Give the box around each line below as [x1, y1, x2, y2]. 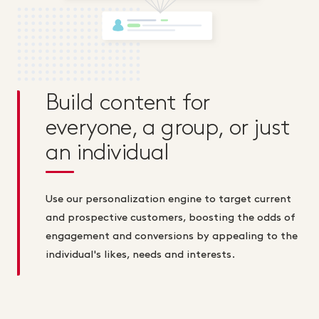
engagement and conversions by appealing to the [46, 231, 298, 241]
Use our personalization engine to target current [46, 194, 291, 204]
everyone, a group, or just [46, 117, 291, 138]
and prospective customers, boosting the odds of [46, 212, 296, 223]
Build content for [46, 92, 210, 113]
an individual [46, 142, 169, 163]
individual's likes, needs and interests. [46, 249, 235, 260]
